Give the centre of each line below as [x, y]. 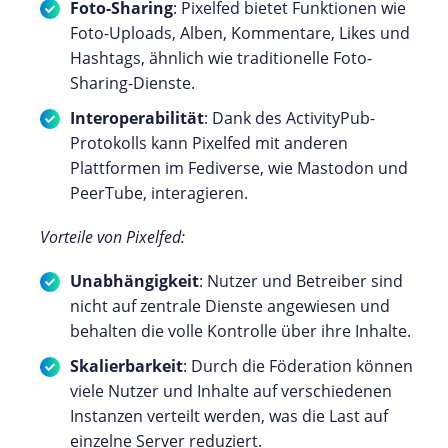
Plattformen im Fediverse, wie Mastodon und [239, 167]
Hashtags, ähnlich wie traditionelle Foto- [221, 57]
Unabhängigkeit [134, 280]
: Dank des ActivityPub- [289, 117]
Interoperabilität [137, 117]
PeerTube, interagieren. [159, 192]
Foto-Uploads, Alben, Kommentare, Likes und [240, 32]
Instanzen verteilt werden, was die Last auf [229, 415]
